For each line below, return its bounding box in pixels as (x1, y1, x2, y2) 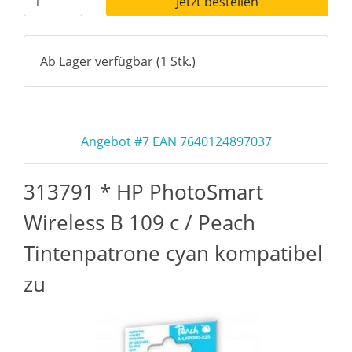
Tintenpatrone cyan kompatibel (24, 239, 323, 267)
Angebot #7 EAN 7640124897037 (80, 133, 272, 150)
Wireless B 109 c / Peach (24, 208, 255, 236)
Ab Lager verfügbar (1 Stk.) (40, 53, 196, 70)
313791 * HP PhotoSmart (24, 178, 263, 206)
